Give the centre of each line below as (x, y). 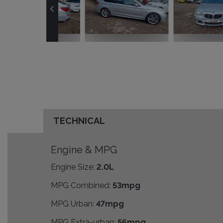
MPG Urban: (72, 204)
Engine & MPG (84, 150)
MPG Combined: (81, 186)
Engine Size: (73, 167)
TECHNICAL (79, 121)
